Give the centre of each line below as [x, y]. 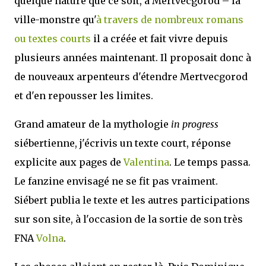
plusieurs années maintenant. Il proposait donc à [133, 58]
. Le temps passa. [210, 162]
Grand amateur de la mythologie [93, 124]
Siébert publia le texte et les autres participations [132, 200]
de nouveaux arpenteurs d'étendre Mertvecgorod [131, 77]
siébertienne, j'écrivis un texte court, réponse [123, 143]
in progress [195, 124]
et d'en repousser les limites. [84, 96]
